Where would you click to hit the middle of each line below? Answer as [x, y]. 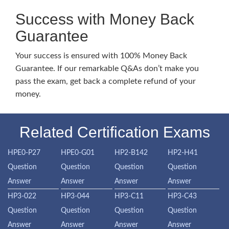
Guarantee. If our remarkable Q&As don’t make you [107, 68]
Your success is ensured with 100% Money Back [101, 56]
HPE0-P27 [24, 153]
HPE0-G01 [78, 153]
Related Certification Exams [114, 132]
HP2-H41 [183, 153]
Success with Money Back [105, 19]
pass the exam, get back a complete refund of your [106, 81]
